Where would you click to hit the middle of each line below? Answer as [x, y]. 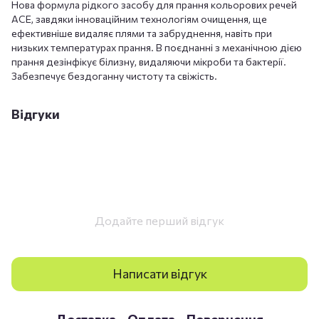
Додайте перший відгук [159, 220]
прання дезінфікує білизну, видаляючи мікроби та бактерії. [149, 61]
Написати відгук [159, 274]
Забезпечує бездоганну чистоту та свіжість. [114, 75]
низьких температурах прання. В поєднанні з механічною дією [157, 47]
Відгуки [36, 114]
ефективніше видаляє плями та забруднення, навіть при [142, 33]
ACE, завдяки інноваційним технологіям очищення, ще [139, 19]
